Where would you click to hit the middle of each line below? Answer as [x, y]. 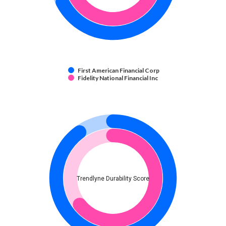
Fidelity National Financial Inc [118, 78]
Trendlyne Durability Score [113, 179]
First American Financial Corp [119, 71]
